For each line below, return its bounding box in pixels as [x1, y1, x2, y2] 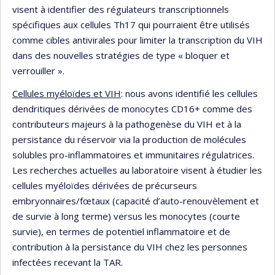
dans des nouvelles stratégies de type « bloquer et [12, 48, 230, 61]
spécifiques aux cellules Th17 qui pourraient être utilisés [12, 18, 250, 31]
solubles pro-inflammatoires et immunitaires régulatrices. [12, 149, 254, 161]
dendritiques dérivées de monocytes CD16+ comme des [12, 103, 252, 115]
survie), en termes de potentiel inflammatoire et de [12, 225, 230, 238]
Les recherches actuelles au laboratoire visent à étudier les [12, 164, 262, 176]
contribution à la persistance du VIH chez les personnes [12, 241, 247, 253]
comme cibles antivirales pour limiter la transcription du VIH [12, 33, 263, 46]
